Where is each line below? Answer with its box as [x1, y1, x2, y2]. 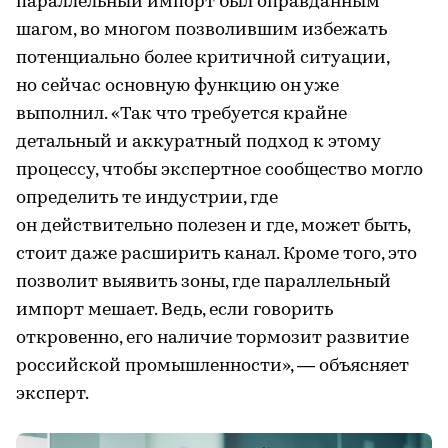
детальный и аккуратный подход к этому [16, 133, 380, 153]
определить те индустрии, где [16, 189, 278, 209]
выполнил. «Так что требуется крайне [16, 105, 347, 125]
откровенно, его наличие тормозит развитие [16, 329, 409, 349]
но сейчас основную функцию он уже [16, 77, 339, 97]
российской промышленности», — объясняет [16, 357, 409, 377]
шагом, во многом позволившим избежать [16, 21, 387, 41]
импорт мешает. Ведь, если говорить [16, 301, 333, 321]
